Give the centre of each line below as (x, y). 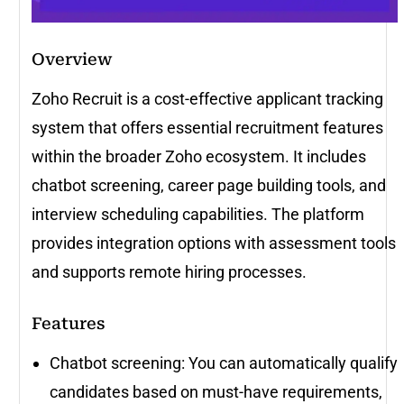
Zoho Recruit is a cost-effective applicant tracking (207, 98)
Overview (72, 59)
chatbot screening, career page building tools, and (209, 185)
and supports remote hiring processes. (171, 271)
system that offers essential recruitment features (207, 127)
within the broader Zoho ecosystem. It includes (199, 156)
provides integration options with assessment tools (214, 243)
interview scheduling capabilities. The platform (198, 214)
